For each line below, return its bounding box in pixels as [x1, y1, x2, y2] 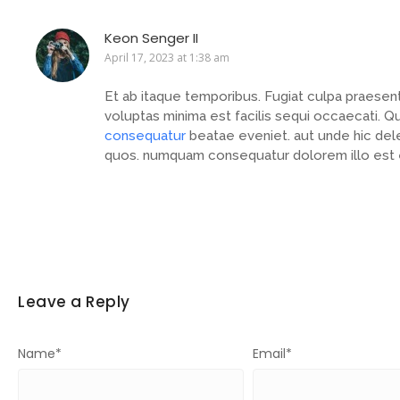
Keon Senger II [104, 28, 198, 47]
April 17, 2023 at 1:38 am [104, 49, 229, 65]
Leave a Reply [18, 291, 130, 313]
